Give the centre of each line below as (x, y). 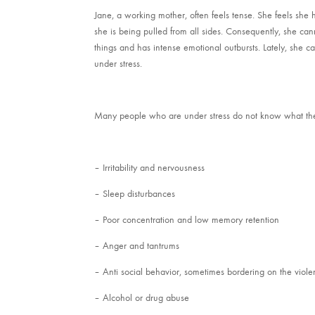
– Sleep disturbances (135, 194)
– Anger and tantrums (137, 246)
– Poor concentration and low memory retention (187, 220)
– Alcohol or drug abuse (142, 298)
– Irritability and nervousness (150, 168)
